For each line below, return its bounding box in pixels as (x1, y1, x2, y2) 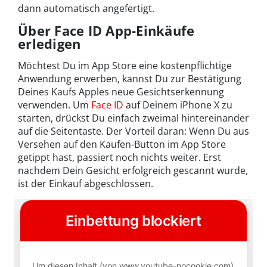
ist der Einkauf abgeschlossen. (18, 176, 153, 190)
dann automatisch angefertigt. (18, 1, 154, 15)
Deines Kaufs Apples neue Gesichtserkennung (18, 85, 224, 98)
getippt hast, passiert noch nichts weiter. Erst (18, 150, 221, 164)
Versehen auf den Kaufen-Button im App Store (18, 137, 226, 151)
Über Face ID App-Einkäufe (18, 21, 195, 39)
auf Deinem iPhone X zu (123, 98, 232, 111)
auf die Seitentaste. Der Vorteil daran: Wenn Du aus (18, 124, 249, 138)
